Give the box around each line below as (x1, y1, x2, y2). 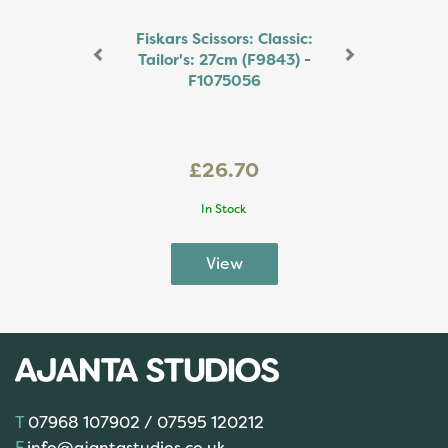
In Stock (201, 201, 247, 218)
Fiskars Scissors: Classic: (135, 29, 313, 50)
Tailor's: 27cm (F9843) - (137, 50, 311, 71)
